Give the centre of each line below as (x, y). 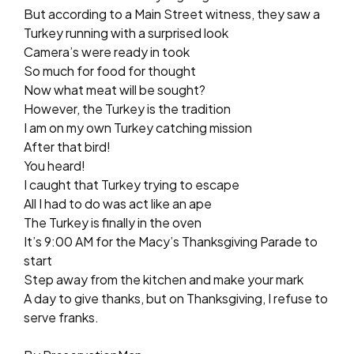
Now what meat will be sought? (115, 89)
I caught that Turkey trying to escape (132, 184)
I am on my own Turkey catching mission (138, 127)
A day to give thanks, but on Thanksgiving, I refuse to (176, 298)
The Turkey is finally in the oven (113, 222)
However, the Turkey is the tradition (127, 108)
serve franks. (61, 317)
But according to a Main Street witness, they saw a (172, 13)
